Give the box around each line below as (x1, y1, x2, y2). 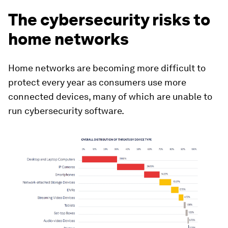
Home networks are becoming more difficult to (8, 63, 206, 73)
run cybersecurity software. (8, 105, 124, 116)
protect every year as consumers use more (8, 77, 186, 88)
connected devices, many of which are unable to (8, 91, 212, 102)
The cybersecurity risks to (8, 10, 210, 30)
